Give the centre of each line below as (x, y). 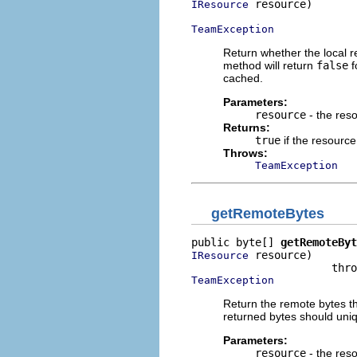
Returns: (247, 127)
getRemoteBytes (268, 213)
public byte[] (236, 242)
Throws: (245, 153)
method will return (270, 65)
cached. (243, 78)
